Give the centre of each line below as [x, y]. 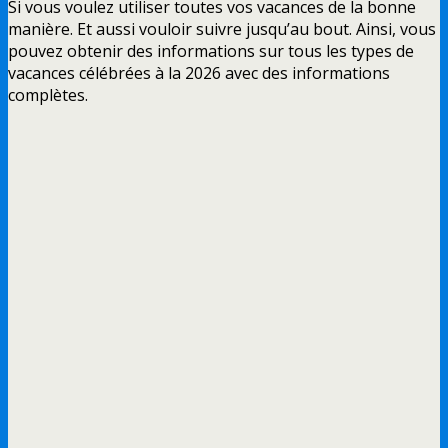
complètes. [48, 94]
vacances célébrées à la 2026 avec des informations [199, 72]
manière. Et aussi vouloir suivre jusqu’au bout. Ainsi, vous [222, 28]
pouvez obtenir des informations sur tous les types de [211, 50]
